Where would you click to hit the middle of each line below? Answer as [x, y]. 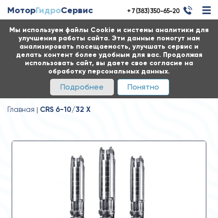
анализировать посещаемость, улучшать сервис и [109, 46]
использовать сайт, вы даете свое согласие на [109, 63]
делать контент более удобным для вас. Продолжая [109, 55]
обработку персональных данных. [109, 71]
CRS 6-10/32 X [65, 109]
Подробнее [82, 87]
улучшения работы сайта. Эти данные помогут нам [109, 38]
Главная [21, 109]
